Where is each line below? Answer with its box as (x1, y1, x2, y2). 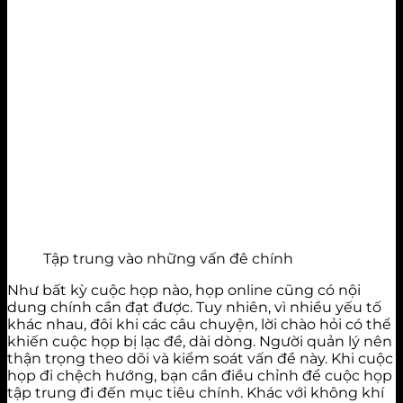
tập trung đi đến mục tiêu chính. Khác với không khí (7, 383, 384, 401)
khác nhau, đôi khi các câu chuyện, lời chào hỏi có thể (7, 315, 391, 333)
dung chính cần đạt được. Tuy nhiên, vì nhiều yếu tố (7, 298, 381, 316)
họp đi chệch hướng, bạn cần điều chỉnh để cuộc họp (7, 366, 392, 384)
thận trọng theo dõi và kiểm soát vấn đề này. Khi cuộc (7, 349, 393, 367)
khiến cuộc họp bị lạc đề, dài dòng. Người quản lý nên (7, 332, 392, 350)
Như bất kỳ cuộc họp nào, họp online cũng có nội (7, 281, 361, 299)
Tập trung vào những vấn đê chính (43, 249, 293, 267)
